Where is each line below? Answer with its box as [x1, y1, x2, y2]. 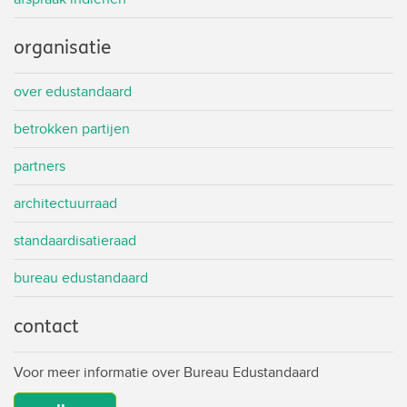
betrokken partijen [14, 118, 130, 140]
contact [14, 315, 79, 339]
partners [14, 155, 65, 177]
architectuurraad [14, 193, 117, 214]
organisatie [14, 36, 111, 60]
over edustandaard [14, 81, 132, 103]
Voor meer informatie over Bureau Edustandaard [14, 362, 319, 383]
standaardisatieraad [14, 230, 136, 252]
